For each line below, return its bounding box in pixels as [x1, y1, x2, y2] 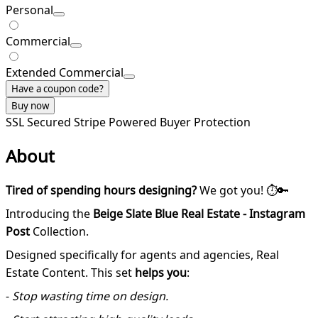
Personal [6, 1, 53, 18]
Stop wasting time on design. [12, 287, 168, 304]
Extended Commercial [6, 64, 124, 80]
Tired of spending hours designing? [6, 182, 197, 198]
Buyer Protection [160, 114, 251, 130]
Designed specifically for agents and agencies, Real [6, 246, 279, 263]
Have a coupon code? [11, 82, 104, 95]
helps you [135, 264, 187, 280]
